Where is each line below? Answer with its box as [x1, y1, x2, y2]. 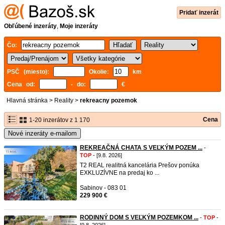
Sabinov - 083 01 [80, 184, 127, 191]
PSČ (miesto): [7, 68, 53, 75]
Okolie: [85, 68, 113, 75]
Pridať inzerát [179, 9, 218, 16]
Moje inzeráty [60, 23, 98, 30]
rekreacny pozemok [80, 97, 137, 104]
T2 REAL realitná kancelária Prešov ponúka [80, 162, 199, 169]
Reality [54, 97, 73, 104]
